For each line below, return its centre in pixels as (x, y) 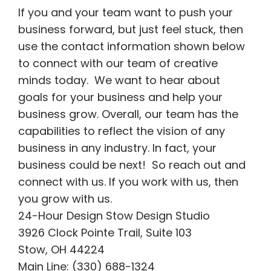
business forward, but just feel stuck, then (130, 29)
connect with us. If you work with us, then (128, 181)
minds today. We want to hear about (119, 80)
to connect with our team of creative (118, 63)
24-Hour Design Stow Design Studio (114, 215)
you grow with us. (68, 198)
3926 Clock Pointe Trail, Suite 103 (105, 232)
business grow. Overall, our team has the (128, 114)
